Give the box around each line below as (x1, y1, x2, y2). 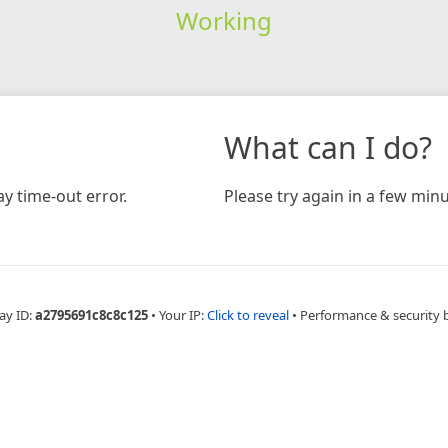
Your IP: (158, 305, 207, 324)
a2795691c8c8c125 (34, 305, 148, 324)
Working (175, 3, 272, 37)
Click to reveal (206, 305, 289, 324)
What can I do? (224, 126, 432, 168)
